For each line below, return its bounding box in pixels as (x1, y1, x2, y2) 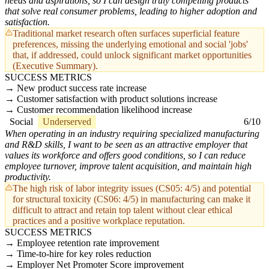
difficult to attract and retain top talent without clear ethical (13, 205, 232, 216)
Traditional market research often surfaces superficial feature (13, 28, 240, 39)
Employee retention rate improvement (17, 238, 159, 249)
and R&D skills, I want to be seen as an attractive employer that (5, 139, 247, 150)
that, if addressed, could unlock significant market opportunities (13, 50, 252, 61)
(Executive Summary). (13, 61, 98, 71)
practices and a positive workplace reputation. (13, 216, 185, 226)
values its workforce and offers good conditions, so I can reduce (5, 150, 246, 161)
